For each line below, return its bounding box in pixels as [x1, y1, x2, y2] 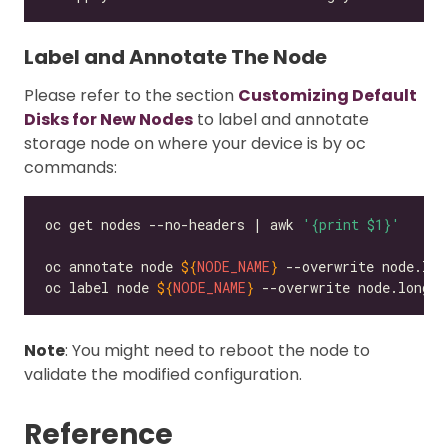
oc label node [45, 277, 157, 297]
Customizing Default [238, 84, 417, 108]
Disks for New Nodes [24, 108, 193, 132]
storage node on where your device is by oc [24, 132, 366, 156]
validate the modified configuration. [24, 363, 302, 387]
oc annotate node [45, 256, 181, 276]
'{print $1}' [302, 214, 400, 234]
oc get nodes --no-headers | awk [45, 214, 302, 234]
